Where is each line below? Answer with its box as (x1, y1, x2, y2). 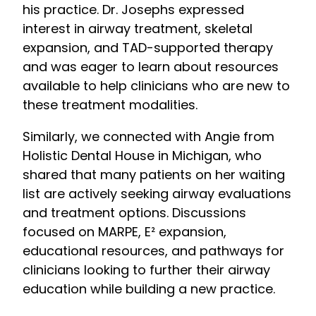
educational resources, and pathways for (23, 242, 284, 260)
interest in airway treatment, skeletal (23, 20, 253, 38)
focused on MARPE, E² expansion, (23, 223, 226, 241)
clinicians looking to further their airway (23, 261, 270, 279)
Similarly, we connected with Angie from (23, 128, 274, 146)
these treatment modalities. (23, 96, 197, 114)
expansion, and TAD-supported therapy (23, 39, 273, 57)
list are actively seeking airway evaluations (23, 185, 291, 203)
